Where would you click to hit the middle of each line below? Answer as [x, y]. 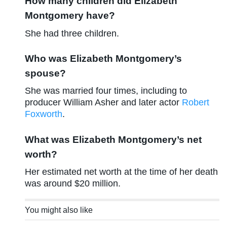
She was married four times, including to [106, 91]
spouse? [46, 73]
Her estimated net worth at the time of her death [122, 172]
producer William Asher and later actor [104, 103]
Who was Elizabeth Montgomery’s [104, 59]
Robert [196, 103]
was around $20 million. [73, 184]
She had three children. [72, 33]
